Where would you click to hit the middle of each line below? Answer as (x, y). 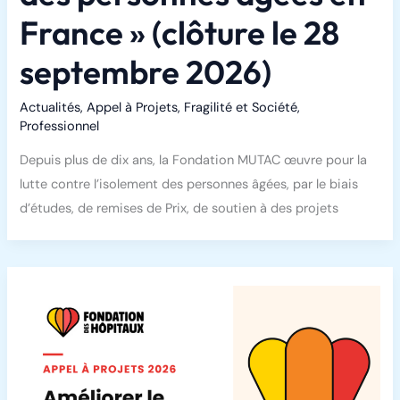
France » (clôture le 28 (180, 32)
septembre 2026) (146, 71)
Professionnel (60, 126)
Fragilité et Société (241, 107)
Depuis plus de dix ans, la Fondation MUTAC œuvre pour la (194, 161)
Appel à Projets (133, 107)
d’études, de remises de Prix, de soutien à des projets (179, 209)
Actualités (50, 107)
